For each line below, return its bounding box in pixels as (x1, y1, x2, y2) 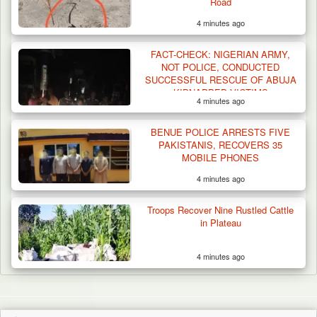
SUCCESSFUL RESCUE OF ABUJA (144, 72, 296, 86)
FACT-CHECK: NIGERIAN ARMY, (151, 47, 291, 61)
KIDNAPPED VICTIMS (173, 85, 268, 99)
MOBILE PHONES (182, 150, 260, 164)
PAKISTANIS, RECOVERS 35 (158, 137, 283, 151)
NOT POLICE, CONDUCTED (161, 59, 280, 74)
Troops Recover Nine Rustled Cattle (147, 202, 294, 217)
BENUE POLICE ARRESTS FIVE (151, 125, 291, 139)
